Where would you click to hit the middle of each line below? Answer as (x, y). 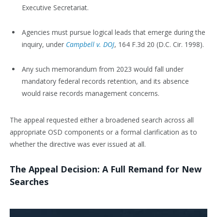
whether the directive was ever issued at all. (78, 144)
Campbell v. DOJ (90, 45)
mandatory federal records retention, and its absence (105, 81)
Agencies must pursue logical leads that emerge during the (114, 32)
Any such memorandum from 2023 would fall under (103, 69)
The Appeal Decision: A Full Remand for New (106, 169)
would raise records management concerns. (91, 93)
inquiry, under (44, 45)
